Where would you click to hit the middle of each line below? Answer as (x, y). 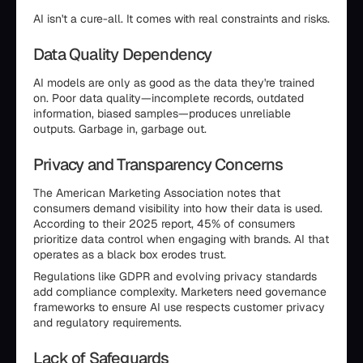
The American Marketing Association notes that (157, 193)
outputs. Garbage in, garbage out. (120, 129)
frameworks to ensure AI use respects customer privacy (179, 307)
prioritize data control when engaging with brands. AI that (181, 239)
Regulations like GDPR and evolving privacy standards (175, 276)
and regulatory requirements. (107, 322)
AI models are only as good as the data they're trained (174, 83)
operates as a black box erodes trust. (130, 254)
